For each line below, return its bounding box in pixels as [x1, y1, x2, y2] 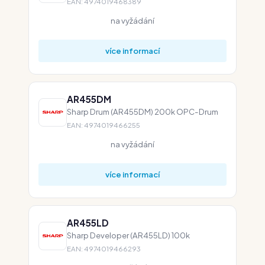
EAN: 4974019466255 [67, 121, 140, 130]
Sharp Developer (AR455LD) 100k [67, 230, 190, 240]
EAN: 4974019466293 [67, 244, 141, 253]
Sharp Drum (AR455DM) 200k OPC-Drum [67, 106, 218, 117]
